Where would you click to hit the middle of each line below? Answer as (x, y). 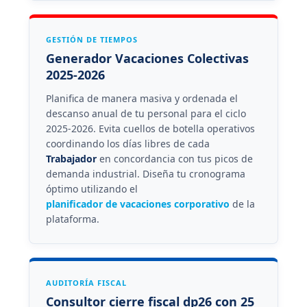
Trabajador (71, 158)
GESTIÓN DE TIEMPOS (91, 39)
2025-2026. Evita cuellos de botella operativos (150, 128)
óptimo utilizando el (91, 188)
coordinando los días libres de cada (127, 143)
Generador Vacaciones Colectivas (147, 58)
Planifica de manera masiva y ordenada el (142, 98)
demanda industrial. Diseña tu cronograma (145, 173)
